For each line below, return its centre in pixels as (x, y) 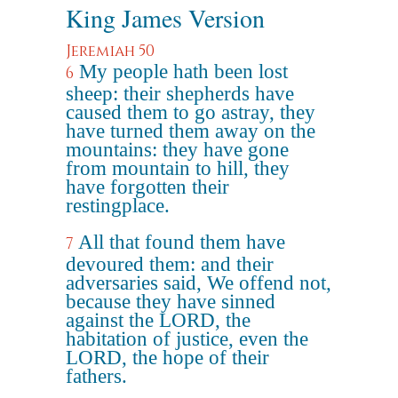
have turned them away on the (191, 131)
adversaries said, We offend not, (199, 283)
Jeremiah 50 (110, 51)
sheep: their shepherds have (180, 94)
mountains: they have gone (177, 150)
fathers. (96, 376)
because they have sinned (171, 302)
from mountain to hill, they (178, 168)
